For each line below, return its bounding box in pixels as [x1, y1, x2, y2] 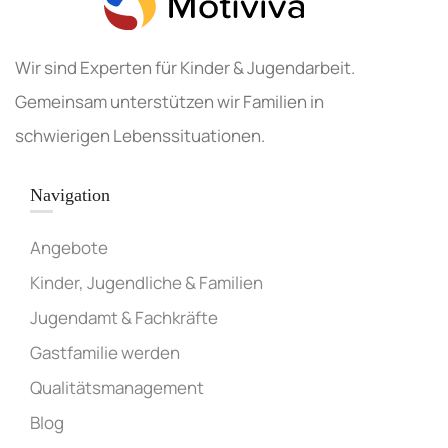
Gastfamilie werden [30, 341, 180, 364]
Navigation [30, 185, 110, 205]
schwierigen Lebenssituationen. [15, 124, 265, 147]
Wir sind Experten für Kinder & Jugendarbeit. [15, 56, 355, 79]
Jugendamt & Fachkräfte [30, 306, 218, 329]
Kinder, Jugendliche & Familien [30, 271, 263, 294]
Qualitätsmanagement [30, 376, 204, 399]
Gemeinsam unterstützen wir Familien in [15, 90, 324, 113]
